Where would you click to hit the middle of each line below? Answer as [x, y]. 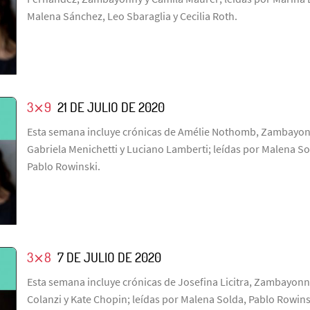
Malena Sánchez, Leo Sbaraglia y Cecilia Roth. [132, 16]
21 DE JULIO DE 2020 [111, 107]
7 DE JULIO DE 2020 [109, 257]
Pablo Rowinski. [64, 166]
